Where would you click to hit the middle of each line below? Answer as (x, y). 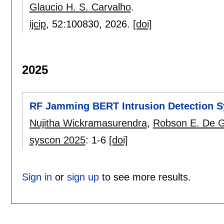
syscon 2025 (57, 140)
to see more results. (145, 177)
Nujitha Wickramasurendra (88, 123)
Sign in (37, 177)
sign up (83, 177)
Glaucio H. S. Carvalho (80, 7)
